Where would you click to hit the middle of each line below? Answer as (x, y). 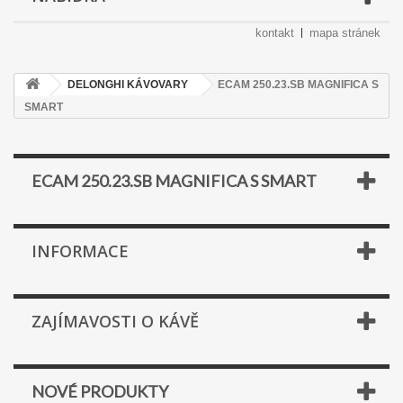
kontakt (275, 33)
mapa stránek (345, 33)
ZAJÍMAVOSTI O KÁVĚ (115, 321)
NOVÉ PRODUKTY (100, 391)
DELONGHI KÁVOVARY (128, 85)
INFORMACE (80, 251)
